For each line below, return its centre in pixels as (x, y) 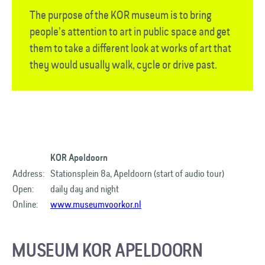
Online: (25, 204)
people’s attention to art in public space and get (130, 31)
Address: (28, 173)
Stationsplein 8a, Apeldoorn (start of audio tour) (137, 173)
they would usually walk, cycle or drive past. (123, 64)
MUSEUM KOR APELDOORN (107, 250)
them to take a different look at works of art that (130, 48)
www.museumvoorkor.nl (96, 204)
